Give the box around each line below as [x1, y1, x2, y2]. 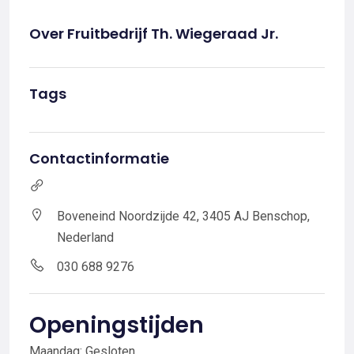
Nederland [57, 229, 114, 245]
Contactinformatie [29, 148, 169, 168]
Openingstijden [29, 309, 204, 341]
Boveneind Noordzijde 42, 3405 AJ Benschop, [57, 208, 310, 224]
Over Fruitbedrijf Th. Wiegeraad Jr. [29, 23, 278, 43]
